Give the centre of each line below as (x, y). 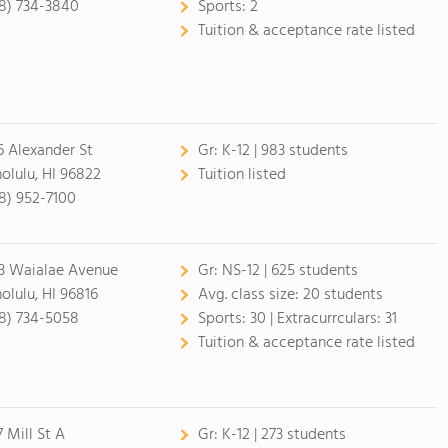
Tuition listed (241, 175)
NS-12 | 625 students (289, 271)
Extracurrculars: (330, 319)
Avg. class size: (250, 295)
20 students (342, 295)
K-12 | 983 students (284, 151)
